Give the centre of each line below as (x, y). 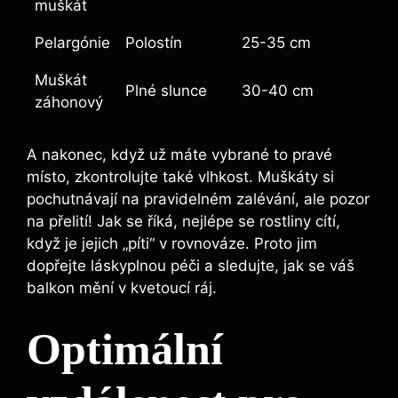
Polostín (154, 42)
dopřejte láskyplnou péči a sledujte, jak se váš (191, 266)
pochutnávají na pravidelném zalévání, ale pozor (198, 199)
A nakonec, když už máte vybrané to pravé (179, 155)
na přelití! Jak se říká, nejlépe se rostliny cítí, (183, 222)
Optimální (125, 349)
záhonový (69, 102)
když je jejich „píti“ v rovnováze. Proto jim (172, 244)
